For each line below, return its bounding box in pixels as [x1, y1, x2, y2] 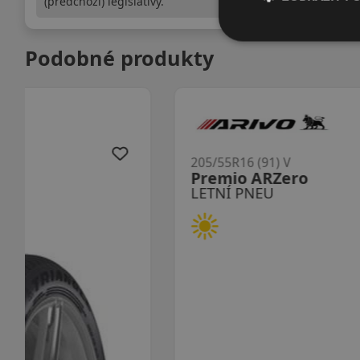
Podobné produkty [24, 43, 214, 72]
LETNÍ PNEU [47, 183, 130, 203]
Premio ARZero [47, 167, 165, 190]
